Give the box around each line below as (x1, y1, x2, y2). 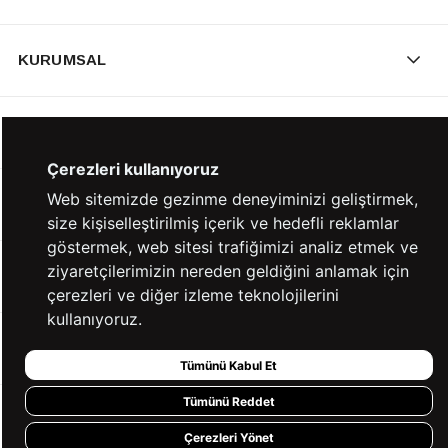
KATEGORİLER (18, 122, 131, 140)
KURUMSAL (18, 50, 107, 68)
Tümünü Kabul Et (180, 357, 278, 373)
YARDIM (18, 194, 78, 212)
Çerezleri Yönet (183, 429, 274, 445)
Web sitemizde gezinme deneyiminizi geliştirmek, (46, 189, 418, 209)
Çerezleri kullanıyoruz (46, 159, 219, 179)
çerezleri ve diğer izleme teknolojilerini (46, 285, 339, 305)
